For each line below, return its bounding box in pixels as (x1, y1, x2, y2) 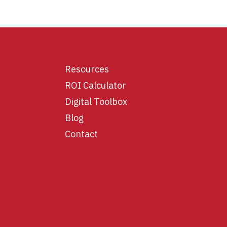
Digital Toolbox (65, 95, 128, 107)
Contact (65, 128, 98, 140)
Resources (65, 63, 109, 75)
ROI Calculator (65, 79, 127, 91)
